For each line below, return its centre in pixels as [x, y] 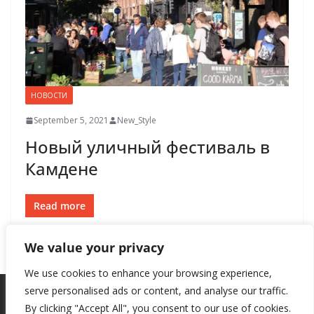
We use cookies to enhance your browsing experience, [148, 273]
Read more [60, 206]
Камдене [62, 169]
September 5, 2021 [71, 121]
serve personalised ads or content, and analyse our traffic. [156, 291]
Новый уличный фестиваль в [148, 147]
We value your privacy [94, 247]
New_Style [137, 121]
